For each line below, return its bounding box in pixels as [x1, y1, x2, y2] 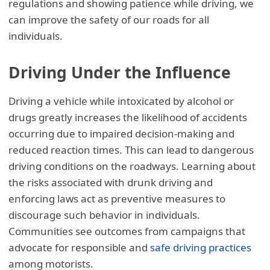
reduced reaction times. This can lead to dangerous [8, 143, 254, 157]
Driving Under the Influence [8, 61, 231, 83]
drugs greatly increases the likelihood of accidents [8, 110, 248, 125]
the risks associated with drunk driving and [8, 175, 213, 190]
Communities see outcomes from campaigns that [8, 224, 246, 239]
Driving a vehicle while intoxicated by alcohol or [8, 94, 234, 108]
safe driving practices [150, 240, 252, 255]
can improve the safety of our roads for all [8, 12, 210, 27]
